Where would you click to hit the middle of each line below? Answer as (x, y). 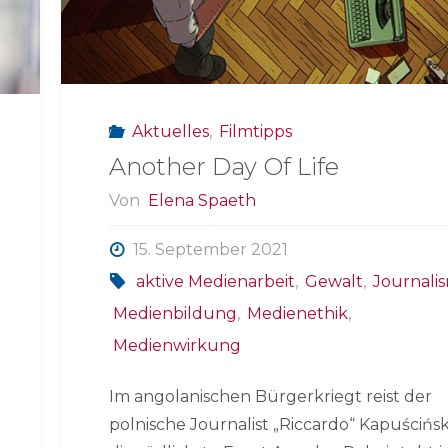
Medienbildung (174, 314)
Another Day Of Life (224, 167)
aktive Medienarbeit (215, 282)
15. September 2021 (210, 250)
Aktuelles (170, 131)
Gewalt (334, 282)
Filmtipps (256, 131)
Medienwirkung (176, 346)
